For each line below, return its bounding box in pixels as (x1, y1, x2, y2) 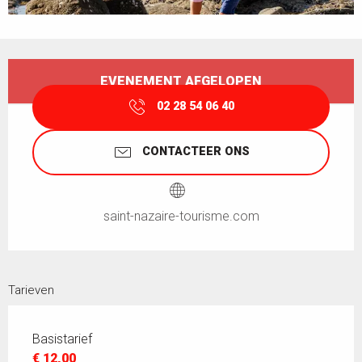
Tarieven (8, 282, 54, 297)
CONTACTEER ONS (141, 145, 250, 159)
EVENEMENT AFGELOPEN (100, 74, 262, 89)
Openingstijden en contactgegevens (8, 59, 256, 76)
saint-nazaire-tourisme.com (103, 208, 259, 224)
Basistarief (32, 330, 92, 347)
